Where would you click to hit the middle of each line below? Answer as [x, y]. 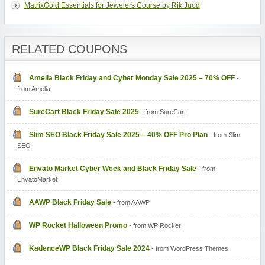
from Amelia [33, 89]
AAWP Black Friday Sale [70, 203]
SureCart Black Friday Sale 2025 [84, 112]
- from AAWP [130, 203]
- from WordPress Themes [189, 249]
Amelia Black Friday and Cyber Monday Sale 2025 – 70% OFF [132, 78]
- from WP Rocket [153, 226]
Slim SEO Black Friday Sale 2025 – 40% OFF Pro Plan [118, 135]
